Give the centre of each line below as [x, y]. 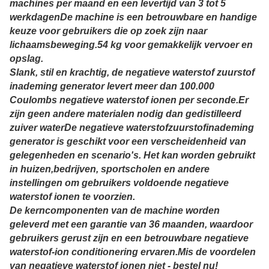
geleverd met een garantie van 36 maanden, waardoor [131, 225]
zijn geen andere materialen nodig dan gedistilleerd [125, 114]
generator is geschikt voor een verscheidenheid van [128, 142]
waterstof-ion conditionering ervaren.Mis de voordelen [133, 252]
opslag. [26, 59]
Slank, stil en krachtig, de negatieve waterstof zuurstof [132, 73]
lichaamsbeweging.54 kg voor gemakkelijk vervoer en [131, 45]
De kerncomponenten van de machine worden [115, 211]
